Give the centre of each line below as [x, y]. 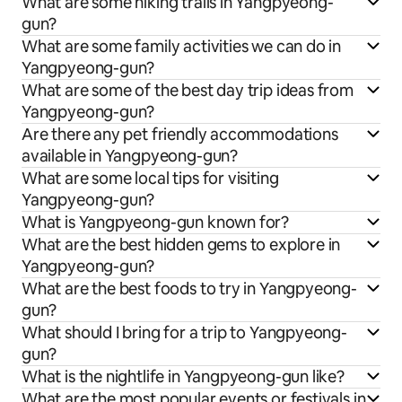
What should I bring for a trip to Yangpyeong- [184, 333]
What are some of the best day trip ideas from [188, 91]
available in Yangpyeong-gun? [130, 156]
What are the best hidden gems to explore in [181, 245]
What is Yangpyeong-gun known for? [156, 223]
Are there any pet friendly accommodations [180, 135]
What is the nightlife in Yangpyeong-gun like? [183, 377]
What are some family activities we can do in [182, 47]
